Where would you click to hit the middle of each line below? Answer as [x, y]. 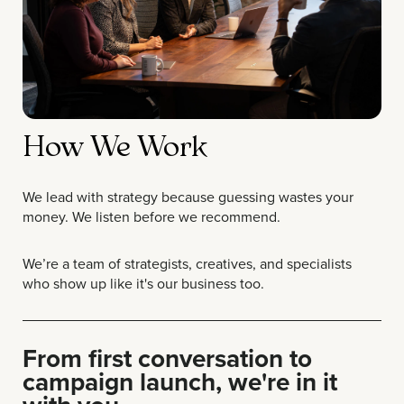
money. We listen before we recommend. [151, 216]
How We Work [115, 143]
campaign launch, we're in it [180, 381]
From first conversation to [167, 358]
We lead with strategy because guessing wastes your [188, 196]
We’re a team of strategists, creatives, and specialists [187, 263]
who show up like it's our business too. [143, 283]
